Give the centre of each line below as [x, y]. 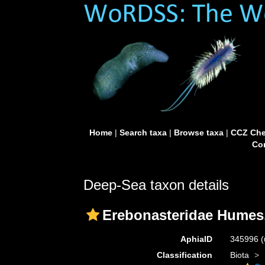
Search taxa [143, 132]
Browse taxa [198, 132]
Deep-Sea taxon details [156, 185]
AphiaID [196, 239]
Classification [184, 255]
